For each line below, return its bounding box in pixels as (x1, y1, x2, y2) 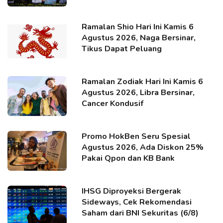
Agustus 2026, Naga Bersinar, (82, 32, 196, 43)
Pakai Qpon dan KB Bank (82, 152, 175, 164)
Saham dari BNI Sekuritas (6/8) (82, 207, 199, 219)
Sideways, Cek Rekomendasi (82, 196, 192, 208)
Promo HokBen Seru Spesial (82, 130, 191, 142)
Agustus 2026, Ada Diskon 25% (82, 141, 204, 153)
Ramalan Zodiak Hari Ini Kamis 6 (82, 76, 204, 87)
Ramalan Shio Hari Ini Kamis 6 (82, 21, 194, 32)
